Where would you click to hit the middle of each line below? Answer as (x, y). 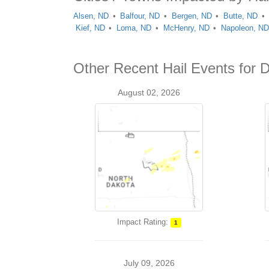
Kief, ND (90, 28)
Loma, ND (134, 28)
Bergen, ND (192, 16)
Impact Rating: (142, 222)
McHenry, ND (186, 28)
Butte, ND (241, 16)
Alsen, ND (91, 16)
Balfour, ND (140, 16)
